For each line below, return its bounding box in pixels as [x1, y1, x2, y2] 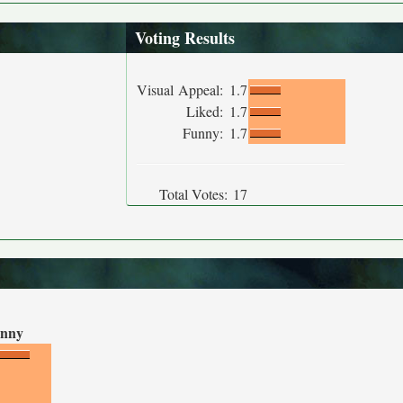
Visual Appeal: [137, 80, 228, 99]
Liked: [186, 102, 228, 121]
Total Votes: [159, 184, 228, 203]
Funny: [183, 123, 228, 142]
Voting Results [135, 26, 235, 49]
